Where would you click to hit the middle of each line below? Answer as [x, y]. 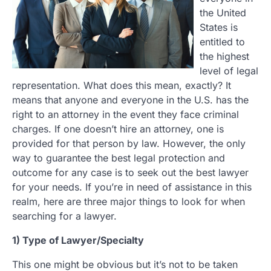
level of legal [229, 71]
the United [223, 13]
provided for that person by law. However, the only [129, 143]
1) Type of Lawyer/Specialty [78, 240]
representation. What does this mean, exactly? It [122, 85]
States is [219, 27]
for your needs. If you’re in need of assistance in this [132, 187]
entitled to [222, 42]
